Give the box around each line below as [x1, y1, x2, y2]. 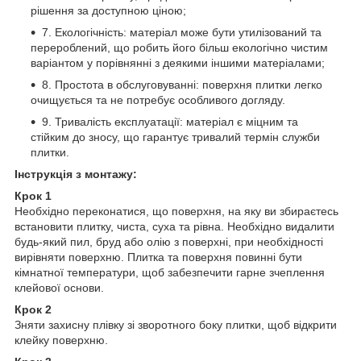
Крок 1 [15, 189, 52, 202]
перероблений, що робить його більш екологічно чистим [31, 40, 328, 54]
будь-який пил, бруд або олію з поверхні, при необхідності [15, 234, 323, 248]
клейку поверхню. [15, 333, 108, 346]
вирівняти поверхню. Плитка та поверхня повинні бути [15, 250, 302, 263]
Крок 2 [15, 302, 52, 316]
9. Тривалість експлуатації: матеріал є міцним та [42, 114, 298, 128]
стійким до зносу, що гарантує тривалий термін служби [31, 130, 320, 143]
